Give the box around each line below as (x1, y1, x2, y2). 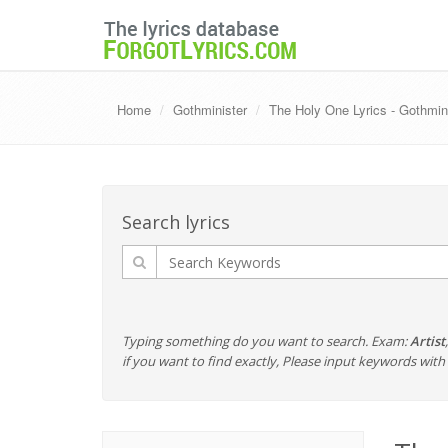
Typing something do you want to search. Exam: (122, 332, 410, 350)
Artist (410, 332, 445, 350)
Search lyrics (122, 210, 230, 234)
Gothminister (173, 100, 247, 119)
